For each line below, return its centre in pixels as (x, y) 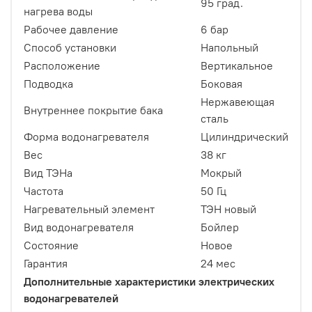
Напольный (229, 48)
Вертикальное (237, 66)
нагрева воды (58, 11)
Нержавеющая (237, 102)
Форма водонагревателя (86, 137)
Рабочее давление (72, 30)
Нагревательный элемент (89, 209)
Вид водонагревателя (79, 227)
